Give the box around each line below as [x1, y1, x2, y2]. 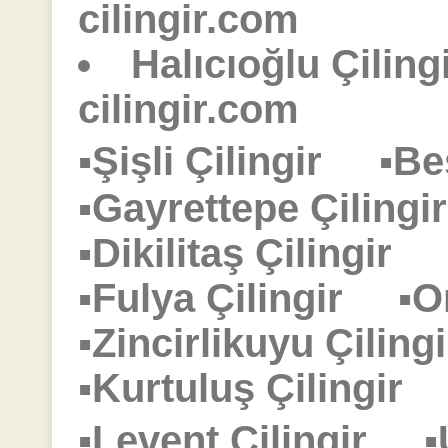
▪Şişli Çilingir [78, 139, 366, 184]
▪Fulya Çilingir [78, 276, 398, 321]
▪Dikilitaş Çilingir [78, 231, 436, 276]
